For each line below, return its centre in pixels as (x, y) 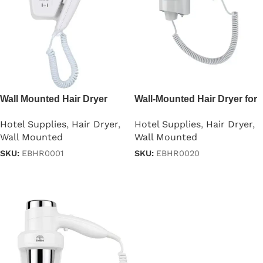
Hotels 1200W (165, 112)
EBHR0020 (178, 153)
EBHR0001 (43, 153)
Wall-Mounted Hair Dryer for (196, 99)
